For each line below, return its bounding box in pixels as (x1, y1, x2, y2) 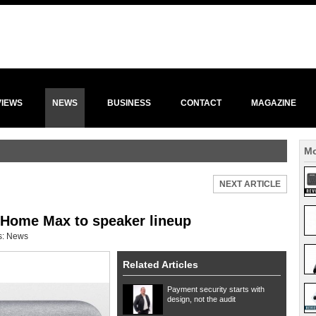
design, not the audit (167, 295, 236, 303)
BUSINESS (107, 98, 151, 108)
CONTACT (181, 98, 221, 108)
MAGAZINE (251, 98, 296, 108)
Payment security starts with (167, 285, 265, 293)
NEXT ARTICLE (219, 179, 281, 189)
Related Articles (123, 259, 198, 270)
